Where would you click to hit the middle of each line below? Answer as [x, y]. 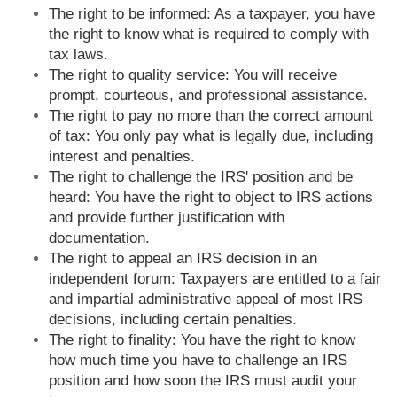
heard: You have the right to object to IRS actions [211, 198]
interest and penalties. [122, 157]
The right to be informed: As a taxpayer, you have [212, 14]
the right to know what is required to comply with [209, 35]
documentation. [99, 238]
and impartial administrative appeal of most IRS [206, 300]
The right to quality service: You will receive [193, 75]
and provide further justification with [167, 218]
